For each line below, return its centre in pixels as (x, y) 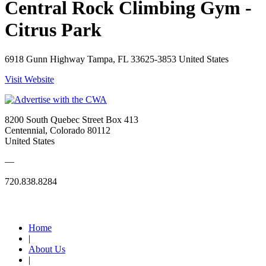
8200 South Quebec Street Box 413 (72, 119)
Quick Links (30, 205)
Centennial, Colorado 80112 (58, 130)
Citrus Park (53, 30)
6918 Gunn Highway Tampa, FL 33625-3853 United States (117, 59)
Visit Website (29, 79)
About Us (47, 249)
